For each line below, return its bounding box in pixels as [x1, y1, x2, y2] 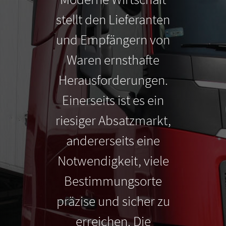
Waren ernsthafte [67, 50, 159, 68]
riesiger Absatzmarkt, [55, 111, 171, 129]
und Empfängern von [56, 30, 170, 48]
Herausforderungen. [58, 71, 168, 88]
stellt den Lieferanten [56, 10, 170, 28]
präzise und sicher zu [56, 192, 170, 209]
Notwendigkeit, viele [57, 151, 169, 169]
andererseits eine [66, 131, 160, 149]
